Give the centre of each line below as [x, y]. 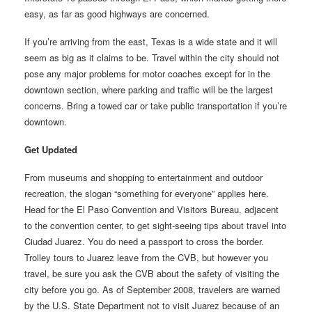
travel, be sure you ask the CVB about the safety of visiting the [152, 273]
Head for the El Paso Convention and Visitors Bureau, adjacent [151, 209]
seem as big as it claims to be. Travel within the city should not [152, 57]
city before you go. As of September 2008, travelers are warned [152, 289]
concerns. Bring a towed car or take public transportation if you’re [156, 105]
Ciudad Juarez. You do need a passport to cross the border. [144, 241]
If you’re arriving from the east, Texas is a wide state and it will [151, 41]
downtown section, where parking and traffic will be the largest [149, 89]
